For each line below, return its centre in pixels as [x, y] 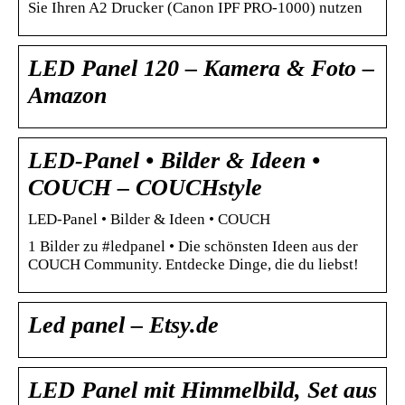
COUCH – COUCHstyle [145, 187]
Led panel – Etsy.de [123, 325]
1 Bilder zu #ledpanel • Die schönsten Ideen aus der [193, 246]
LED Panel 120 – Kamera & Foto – [201, 68]
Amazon [67, 95]
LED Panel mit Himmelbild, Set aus [202, 390]
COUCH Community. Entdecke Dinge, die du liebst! [193, 264]
